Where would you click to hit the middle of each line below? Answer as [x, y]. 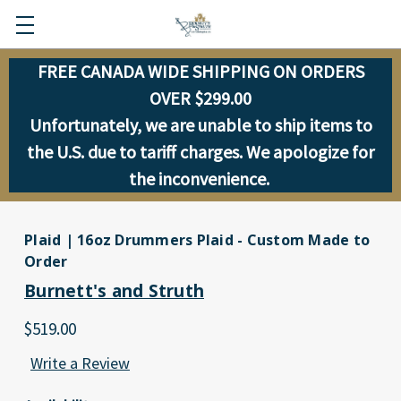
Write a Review [80, 363]
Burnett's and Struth [114, 291]
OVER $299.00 [200, 98]
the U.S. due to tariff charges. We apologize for [200, 152]
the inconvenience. [200, 179]
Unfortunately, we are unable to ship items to [200, 125]
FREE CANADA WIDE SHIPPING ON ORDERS [200, 71]
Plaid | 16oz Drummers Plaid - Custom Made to [197, 240]
